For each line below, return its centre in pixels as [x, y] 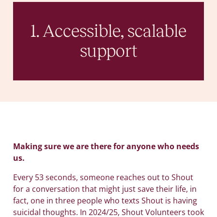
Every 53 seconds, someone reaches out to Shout [103, 178]
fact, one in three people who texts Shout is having [105, 201]
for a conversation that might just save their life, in [105, 189]
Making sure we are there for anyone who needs [106, 147]
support [108, 51]
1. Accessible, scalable [108, 31]
